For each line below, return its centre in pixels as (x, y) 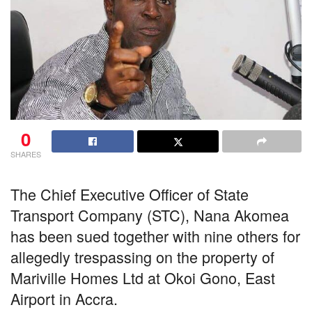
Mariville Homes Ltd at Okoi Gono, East (143, 277)
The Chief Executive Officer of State (130, 194)
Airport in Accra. (64, 298)
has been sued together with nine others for (155, 235)
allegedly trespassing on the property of (142, 256)
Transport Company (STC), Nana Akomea (150, 214)
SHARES (26, 154)
